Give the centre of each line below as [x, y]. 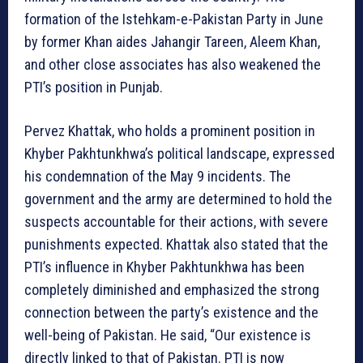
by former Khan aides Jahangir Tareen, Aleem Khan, [172, 42]
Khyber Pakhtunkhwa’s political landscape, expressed [179, 154]
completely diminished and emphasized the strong [172, 290]
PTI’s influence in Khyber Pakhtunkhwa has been [164, 267]
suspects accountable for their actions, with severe [176, 222]
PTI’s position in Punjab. [94, 88]
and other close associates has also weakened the [173, 65]
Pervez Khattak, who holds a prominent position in [170, 131]
